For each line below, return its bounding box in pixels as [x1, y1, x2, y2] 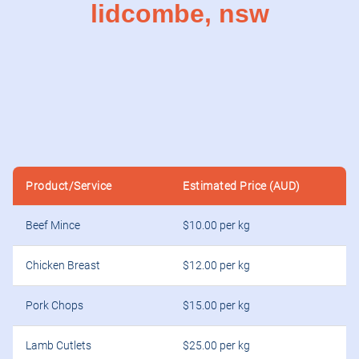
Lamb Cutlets [26, 339, 91, 353]
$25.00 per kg [183, 339, 250, 353]
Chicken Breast [26, 259, 100, 273]
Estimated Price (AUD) [183, 179, 301, 193]
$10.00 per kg [183, 219, 250, 233]
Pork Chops [26, 299, 83, 313]
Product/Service [26, 179, 112, 193]
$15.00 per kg [183, 299, 250, 313]
